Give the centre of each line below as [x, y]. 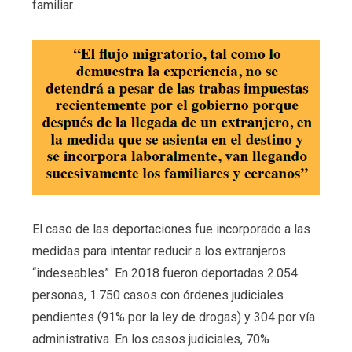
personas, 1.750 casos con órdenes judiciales [158, 295]
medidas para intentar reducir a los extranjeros [159, 251]
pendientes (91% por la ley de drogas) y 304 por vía [173, 317]
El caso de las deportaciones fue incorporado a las [171, 229]
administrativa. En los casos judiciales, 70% [150, 339]
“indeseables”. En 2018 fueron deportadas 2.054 [165, 273]
